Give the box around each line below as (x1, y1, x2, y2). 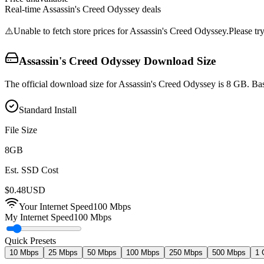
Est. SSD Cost (5, 165, 58, 176)
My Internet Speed (5, 212, 74, 223)
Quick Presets (5, 236, 56, 246)
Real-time (5, 4, 42, 14)
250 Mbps (169, 248, 203, 258)
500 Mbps (212, 248, 246, 258)
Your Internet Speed (19, 202, 93, 212)
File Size (5, 125, 37, 136)
